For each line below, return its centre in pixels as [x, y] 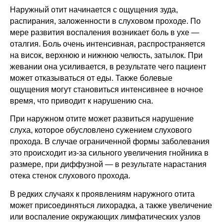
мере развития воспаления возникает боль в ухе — [105, 33]
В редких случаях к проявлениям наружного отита [102, 194]
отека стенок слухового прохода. [70, 176]
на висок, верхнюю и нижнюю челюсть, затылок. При [106, 55]
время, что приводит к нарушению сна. [82, 101]
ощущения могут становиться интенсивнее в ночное [107, 90]
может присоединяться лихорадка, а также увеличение [111, 205]
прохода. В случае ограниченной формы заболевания [110, 142]
